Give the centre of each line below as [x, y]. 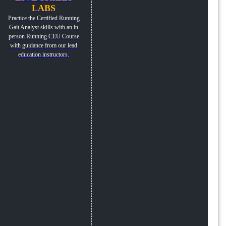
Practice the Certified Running [44, 18]
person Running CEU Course [44, 36]
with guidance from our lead [44, 45]
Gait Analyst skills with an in [44, 27]
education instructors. [44, 54]
